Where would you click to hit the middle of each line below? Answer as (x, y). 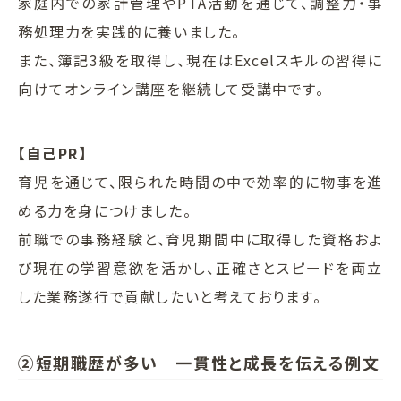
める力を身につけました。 (105, 210)
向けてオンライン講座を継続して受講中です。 (171, 88)
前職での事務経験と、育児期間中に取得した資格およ (200, 239)
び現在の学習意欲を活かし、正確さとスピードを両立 (200, 267)
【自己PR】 (53, 153)
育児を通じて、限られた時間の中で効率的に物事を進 (200, 181)
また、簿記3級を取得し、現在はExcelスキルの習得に (200, 60)
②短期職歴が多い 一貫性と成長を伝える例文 (199, 362)
